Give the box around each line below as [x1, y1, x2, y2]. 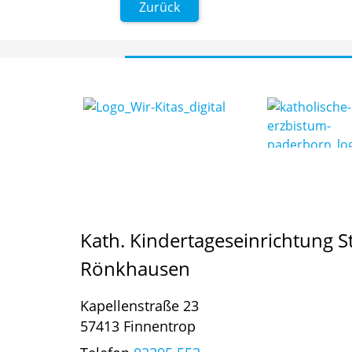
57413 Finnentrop [80, 317, 196, 335]
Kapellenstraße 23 [80, 296, 199, 315]
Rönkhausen [80, 255, 190, 281]
